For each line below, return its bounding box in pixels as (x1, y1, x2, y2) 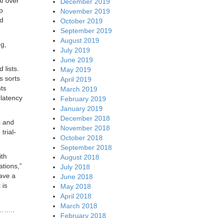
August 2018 (60, 153, 99, 161)
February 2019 (60, 94, 106, 103)
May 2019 (60, 65, 91, 73)
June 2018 (60, 172, 93, 181)
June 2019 (60, 55, 93, 64)
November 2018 (60, 124, 110, 132)
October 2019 (60, 17, 103, 25)
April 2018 (60, 192, 91, 200)
